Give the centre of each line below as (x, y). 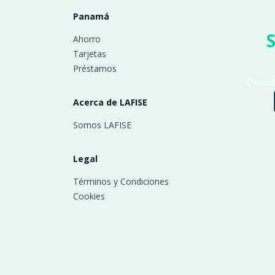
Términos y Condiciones (121, 181)
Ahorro (87, 39)
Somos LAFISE (103, 125)
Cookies (89, 196)
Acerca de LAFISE (110, 102)
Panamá (91, 16)
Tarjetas (90, 53)
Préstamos (95, 68)
